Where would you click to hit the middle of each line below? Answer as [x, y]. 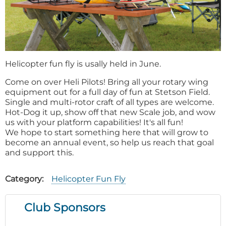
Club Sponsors [65, 207]
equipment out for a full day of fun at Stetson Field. [107, 92]
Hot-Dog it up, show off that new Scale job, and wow [110, 112]
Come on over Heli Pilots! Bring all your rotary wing [107, 82]
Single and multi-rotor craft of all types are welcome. [109, 102]
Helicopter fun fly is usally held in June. [83, 64]
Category [23, 179]
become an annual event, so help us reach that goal [109, 142]
